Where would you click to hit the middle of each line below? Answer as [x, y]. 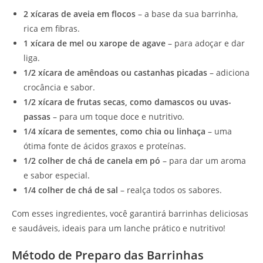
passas [37, 116]
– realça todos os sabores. [170, 190]
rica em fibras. [52, 28]
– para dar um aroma [203, 160]
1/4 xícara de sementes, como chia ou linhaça [114, 131]
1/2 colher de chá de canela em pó [92, 160]
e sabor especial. [57, 175]
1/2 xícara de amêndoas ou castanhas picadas [115, 72]
